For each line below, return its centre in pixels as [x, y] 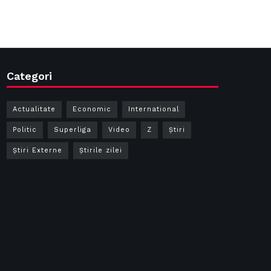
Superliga [73, 130]
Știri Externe [38, 150]
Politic [25, 130]
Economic [92, 109]
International [154, 109]
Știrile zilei [101, 150]
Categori [29, 76]
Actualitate [34, 109]
